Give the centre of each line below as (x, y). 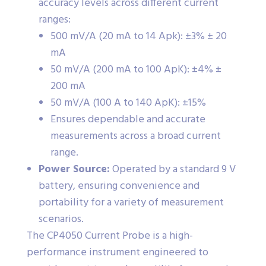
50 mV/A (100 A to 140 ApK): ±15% (128, 103)
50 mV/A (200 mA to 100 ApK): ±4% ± (136, 69)
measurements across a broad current (136, 136)
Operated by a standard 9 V (173, 169)
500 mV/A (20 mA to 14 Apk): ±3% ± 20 (139, 36)
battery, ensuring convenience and (119, 186)
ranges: (55, 20)
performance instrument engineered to (118, 252)
